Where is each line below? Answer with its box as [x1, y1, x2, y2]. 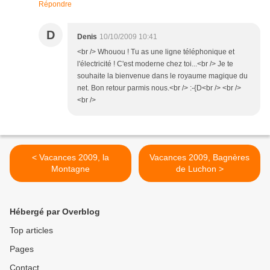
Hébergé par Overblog [10, 207, 100, 216]
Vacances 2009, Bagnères [149, 152, 250, 162]
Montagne [51, 164, 90, 174]
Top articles [10, 225, 53, 235]
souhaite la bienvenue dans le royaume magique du [77, 72, 248, 80]
